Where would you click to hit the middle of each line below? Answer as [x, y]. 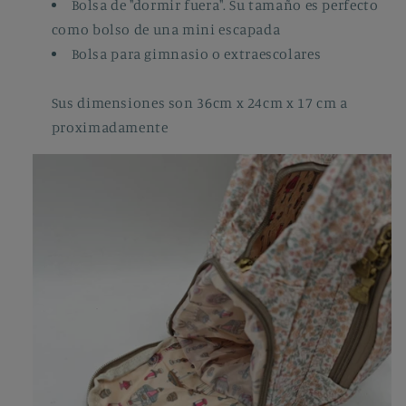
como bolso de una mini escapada [166, 29]
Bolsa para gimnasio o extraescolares [196, 53]
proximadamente [110, 127]
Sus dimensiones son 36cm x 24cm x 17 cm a [199, 102]
